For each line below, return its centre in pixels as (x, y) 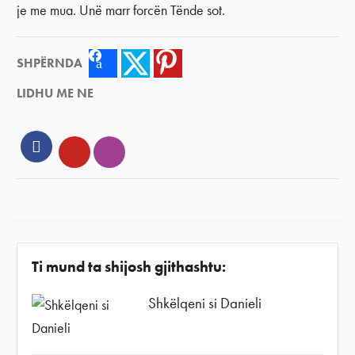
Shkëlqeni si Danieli (205, 303)
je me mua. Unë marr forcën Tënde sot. (121, 11)
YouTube (101, 151)
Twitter (164, 63)
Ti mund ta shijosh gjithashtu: (128, 266)
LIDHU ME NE (55, 94)
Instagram (141, 151)
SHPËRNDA (50, 63)
